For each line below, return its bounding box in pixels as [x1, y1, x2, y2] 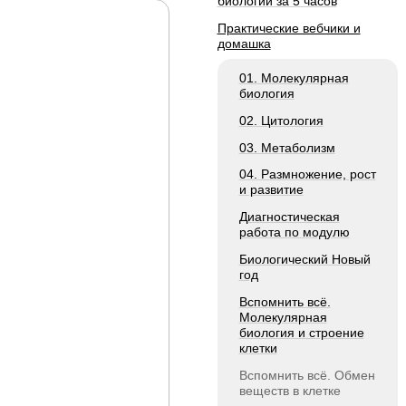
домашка [217, 36, 271, 52]
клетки [238, 340, 277, 355]
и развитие [238, 182, 304, 198]
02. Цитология [238, 112, 324, 128]
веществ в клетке [238, 382, 341, 398]
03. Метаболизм [238, 140, 335, 155]
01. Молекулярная [238, 70, 349, 85]
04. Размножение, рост [238, 167, 376, 182]
